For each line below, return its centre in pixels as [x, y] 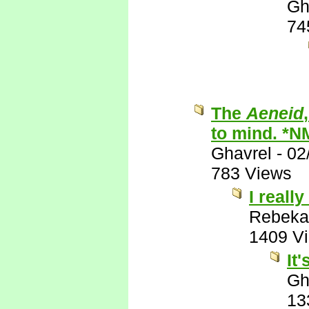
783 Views [251, 173]
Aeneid [275, 113]
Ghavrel [241, 153]
